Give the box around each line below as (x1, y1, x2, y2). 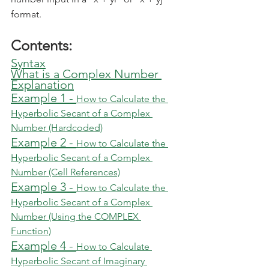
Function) (11, 225, 51, 237)
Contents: (11, 36, 72, 54)
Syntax (11, 55, 46, 70)
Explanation (11, 77, 74, 92)
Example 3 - (11, 179, 76, 194)
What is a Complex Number (11, 66, 159, 81)
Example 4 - (11, 238, 76, 253)
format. (11, 8, 41, 20)
